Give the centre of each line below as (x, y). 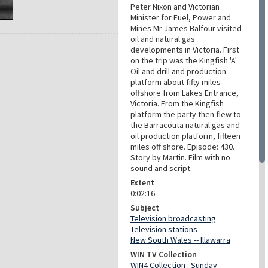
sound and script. (161, 168)
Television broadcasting (173, 218)
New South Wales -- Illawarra (180, 240)
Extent (142, 182)
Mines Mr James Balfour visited (186, 28)
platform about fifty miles (176, 82)
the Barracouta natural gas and (185, 125)
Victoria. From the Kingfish (177, 103)
